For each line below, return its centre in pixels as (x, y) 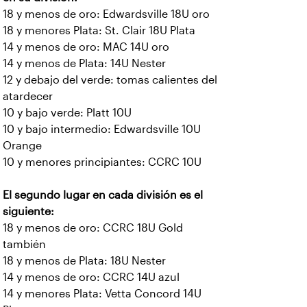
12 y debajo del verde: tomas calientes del (110, 80)
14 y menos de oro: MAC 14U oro (86, 47)
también (24, 244)
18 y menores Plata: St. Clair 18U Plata (99, 30)
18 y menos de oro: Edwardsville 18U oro (106, 14)
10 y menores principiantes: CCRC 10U (102, 162)
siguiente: (28, 211)
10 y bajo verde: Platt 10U (67, 113)
